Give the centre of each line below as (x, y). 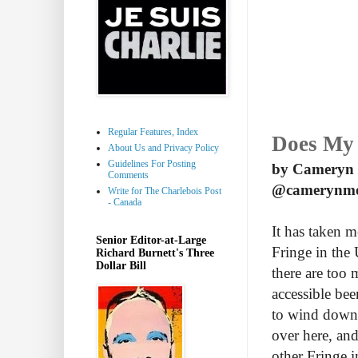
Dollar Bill (121, 265)
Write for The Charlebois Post (165, 191)
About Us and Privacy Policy (163, 147)
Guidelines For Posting (152, 163)
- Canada (125, 202)
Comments (128, 175)
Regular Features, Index (153, 131)
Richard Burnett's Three (155, 253)
